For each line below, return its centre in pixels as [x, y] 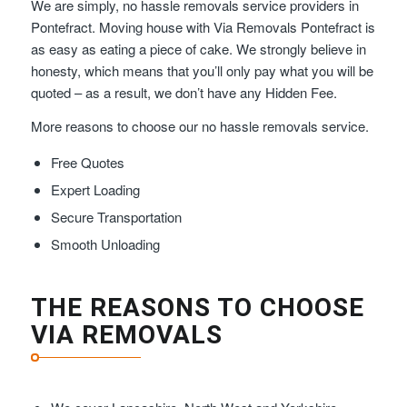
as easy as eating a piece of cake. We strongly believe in [198, 49]
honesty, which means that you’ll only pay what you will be [202, 71]
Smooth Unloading [105, 243]
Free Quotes [87, 162]
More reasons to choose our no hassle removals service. [199, 126]
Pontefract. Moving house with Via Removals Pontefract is [203, 27]
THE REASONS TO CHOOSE [197, 307]
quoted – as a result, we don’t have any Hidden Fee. [184, 93]
